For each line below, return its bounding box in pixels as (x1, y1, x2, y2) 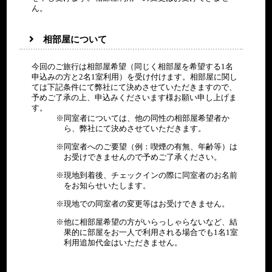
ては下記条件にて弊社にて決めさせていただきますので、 (32, 83, 237, 92)
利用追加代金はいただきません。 (64, 238, 183, 247)
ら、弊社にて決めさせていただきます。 (64, 124, 206, 134)
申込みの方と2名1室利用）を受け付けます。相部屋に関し (32, 73, 238, 82)
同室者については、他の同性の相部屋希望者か (64, 114, 230, 123)
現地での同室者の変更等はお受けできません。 (64, 199, 230, 208)
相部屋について (43, 33, 107, 44)
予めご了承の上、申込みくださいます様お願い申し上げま (32, 93, 237, 103)
